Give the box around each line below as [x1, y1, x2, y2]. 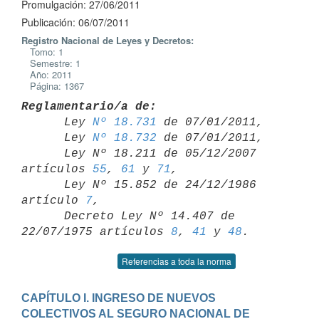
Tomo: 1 [21, 45, 63, 58]
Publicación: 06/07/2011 [21, 15, 130, 29]
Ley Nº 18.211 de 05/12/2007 [21, 147, 64, 160]
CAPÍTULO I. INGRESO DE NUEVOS [21, 291, 216, 304]
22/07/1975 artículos [21, 225, 171, 239]
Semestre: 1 [21, 56, 80, 70]
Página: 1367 [21, 79, 84, 93]
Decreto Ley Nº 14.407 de [21, 209, 64, 223]
